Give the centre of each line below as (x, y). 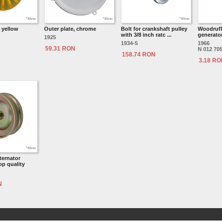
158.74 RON (139, 55)
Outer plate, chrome (70, 29)
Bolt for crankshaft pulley (154, 29)
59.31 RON (60, 49)
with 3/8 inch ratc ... (146, 35)
